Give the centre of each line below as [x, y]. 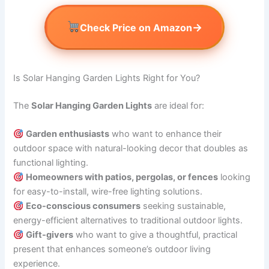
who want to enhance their [166, 134]
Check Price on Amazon [136, 27]
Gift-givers [50, 235]
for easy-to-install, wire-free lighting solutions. [108, 192]
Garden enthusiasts [68, 134]
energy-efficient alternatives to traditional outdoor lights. [128, 221]
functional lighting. [51, 163]
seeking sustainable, [183, 206]
